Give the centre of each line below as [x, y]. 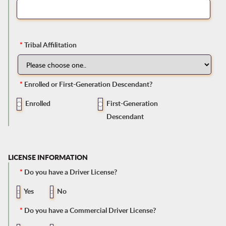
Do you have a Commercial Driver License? [89, 210]
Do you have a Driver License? [70, 172]
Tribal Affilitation [50, 45]
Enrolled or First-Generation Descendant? [87, 84]
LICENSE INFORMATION [48, 157]
